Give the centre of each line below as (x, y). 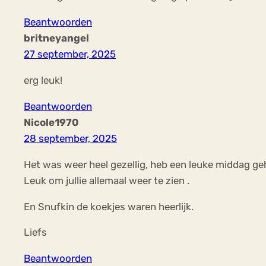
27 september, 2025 (70, 54)
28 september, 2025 (70, 138)
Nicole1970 (51, 122)
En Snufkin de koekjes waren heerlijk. (109, 206)
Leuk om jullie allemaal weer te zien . (107, 180)
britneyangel (56, 38)
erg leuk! (43, 80)
